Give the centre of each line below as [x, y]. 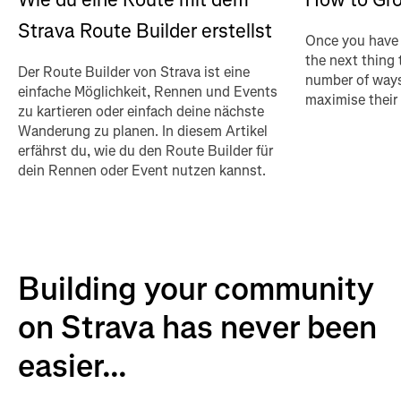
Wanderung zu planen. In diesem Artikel [143, 132]
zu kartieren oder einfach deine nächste [141, 112]
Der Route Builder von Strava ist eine [134, 73]
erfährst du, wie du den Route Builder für [145, 151]
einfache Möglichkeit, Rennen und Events [148, 92]
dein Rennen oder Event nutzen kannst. [142, 171]
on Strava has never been [197, 328]
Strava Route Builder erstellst [145, 31]
